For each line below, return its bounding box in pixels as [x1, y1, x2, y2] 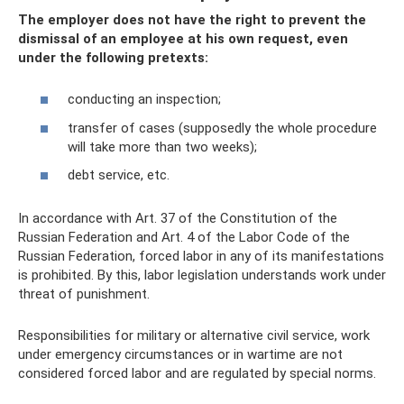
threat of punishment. [18, 286, 150, 302]
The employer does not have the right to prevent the [18, 11, 366, 28]
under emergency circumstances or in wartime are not [18, 346, 343, 363]
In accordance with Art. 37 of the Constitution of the [18, 210, 337, 226]
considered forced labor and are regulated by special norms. [18, 365, 376, 381]
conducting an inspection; [68, 91, 221, 107]
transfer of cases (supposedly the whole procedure [68, 119, 377, 136]
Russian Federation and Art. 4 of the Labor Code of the [18, 229, 350, 245]
